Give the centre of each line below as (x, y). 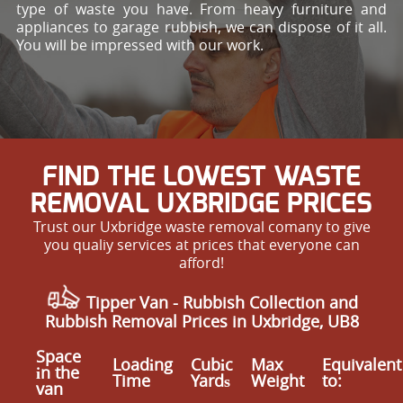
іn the (58, 372)
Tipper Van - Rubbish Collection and (219, 302)
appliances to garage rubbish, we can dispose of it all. (201, 27)
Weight (278, 380)
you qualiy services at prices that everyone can (201, 244)
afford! (201, 262)
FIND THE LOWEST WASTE (201, 177)
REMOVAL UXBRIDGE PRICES (201, 204)
